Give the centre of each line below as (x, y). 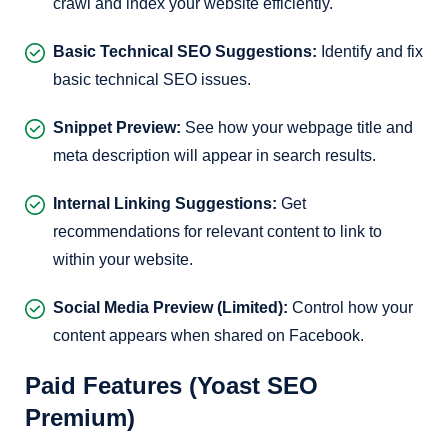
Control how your (350, 307)
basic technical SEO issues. (152, 79)
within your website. (123, 259)
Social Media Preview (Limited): (170, 307)
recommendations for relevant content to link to (217, 231)
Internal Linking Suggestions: (165, 203)
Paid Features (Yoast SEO (171, 385)
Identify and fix (370, 51)
